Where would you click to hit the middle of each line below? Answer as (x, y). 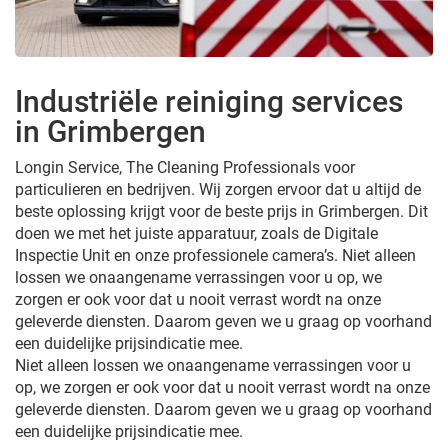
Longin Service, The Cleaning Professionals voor (185, 167)
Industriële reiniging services (209, 101)
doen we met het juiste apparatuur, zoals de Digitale (196, 233)
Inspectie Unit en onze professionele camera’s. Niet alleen (215, 255)
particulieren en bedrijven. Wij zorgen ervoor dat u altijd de (218, 189)
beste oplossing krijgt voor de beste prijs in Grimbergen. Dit (221, 211)
